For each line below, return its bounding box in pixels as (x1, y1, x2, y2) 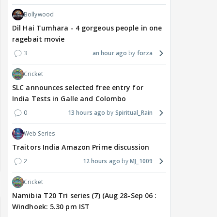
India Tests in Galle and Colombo (12, 94, 126, 104)
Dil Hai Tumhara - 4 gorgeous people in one (12, 23, 162, 33)
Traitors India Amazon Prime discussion (12, 142, 149, 152)
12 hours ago (82, 157, 120, 166)
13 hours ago (67, 108, 106, 117)
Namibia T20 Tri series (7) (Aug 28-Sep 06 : (12, 191, 157, 201)
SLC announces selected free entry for (12, 83, 143, 93)
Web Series (24, 129, 55, 138)
